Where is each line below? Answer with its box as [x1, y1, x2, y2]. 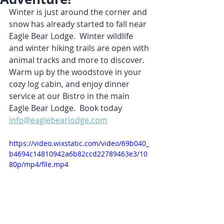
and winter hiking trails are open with [9, 42, 151, 53]
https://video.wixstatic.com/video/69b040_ [9, 138, 149, 148]
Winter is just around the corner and [9, 6, 149, 17]
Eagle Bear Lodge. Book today [9, 102, 124, 113]
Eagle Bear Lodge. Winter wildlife [9, 30, 135, 41]
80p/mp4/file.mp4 [9, 159, 68, 169]
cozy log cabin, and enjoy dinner [9, 78, 131, 89]
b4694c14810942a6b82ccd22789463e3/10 [9, 149, 147, 158]
